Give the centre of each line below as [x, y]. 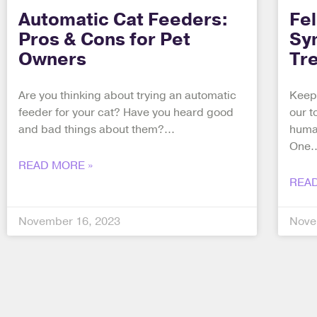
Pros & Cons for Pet [104, 39]
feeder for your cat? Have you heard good [126, 112]
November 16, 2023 [69, 221]
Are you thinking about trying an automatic [127, 95]
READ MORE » [56, 165]
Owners [52, 59]
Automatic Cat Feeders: [123, 19]
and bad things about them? [91, 129]
